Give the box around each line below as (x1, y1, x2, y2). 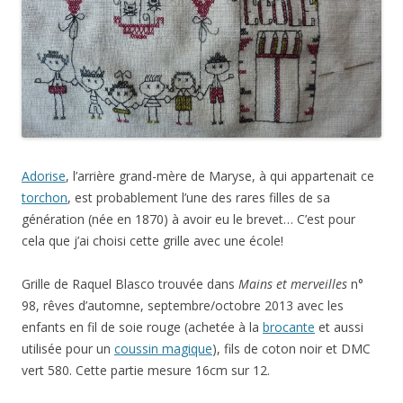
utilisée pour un (22, 339, 114, 357)
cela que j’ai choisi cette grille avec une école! (22, 231, 283, 249)
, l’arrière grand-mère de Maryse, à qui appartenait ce (66, 166, 374, 184)
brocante (263, 318, 315, 336)
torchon (22, 188, 67, 206)
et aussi (315, 318, 363, 336)
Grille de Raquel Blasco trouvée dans (22, 274, 238, 292)
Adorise (22, 166, 66, 184)
